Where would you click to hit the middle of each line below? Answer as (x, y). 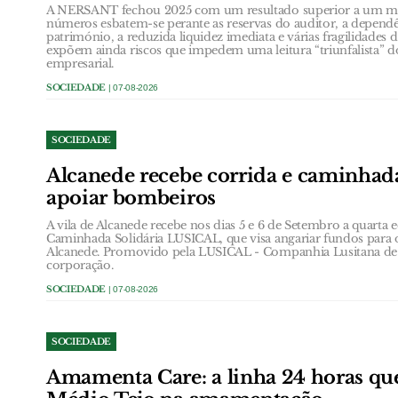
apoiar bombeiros (131, 198)
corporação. (80, 265)
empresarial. (80, 64)
